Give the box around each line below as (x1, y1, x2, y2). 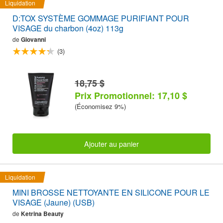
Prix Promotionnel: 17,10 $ (75, 89, 187, 103)
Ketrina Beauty (21, 209, 64, 218)
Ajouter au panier (84, 138, 139, 149)
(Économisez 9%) (75, 102, 126, 111)
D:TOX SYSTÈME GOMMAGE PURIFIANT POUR (12, 12, 189, 24)
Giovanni (21, 35, 46, 44)
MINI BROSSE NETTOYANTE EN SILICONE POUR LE (12, 186, 210, 198)
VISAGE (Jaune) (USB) (12, 196, 95, 208)
